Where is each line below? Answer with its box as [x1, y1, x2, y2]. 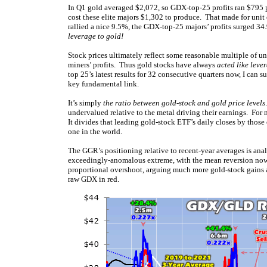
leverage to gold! [68, 32, 123, 41]
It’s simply [68, 98, 103, 107]
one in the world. [68, 127, 122, 136]
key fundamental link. [68, 79, 139, 88]
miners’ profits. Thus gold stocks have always [68, 60, 217, 69]
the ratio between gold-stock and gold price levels [103, 98, 265, 107]
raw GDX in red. [68, 175, 119, 184]
